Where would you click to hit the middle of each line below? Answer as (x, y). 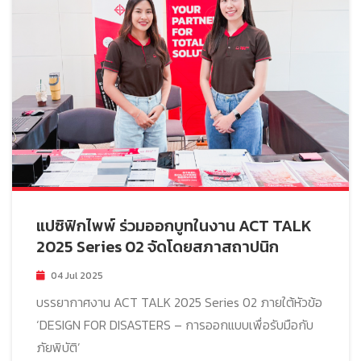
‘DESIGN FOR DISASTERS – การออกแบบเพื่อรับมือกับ (175, 325)
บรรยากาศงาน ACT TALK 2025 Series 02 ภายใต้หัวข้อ (179, 303)
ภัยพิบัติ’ (58, 348)
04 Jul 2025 (77, 276)
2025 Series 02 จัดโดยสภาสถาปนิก (158, 247)
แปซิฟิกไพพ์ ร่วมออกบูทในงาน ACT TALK (174, 226)
